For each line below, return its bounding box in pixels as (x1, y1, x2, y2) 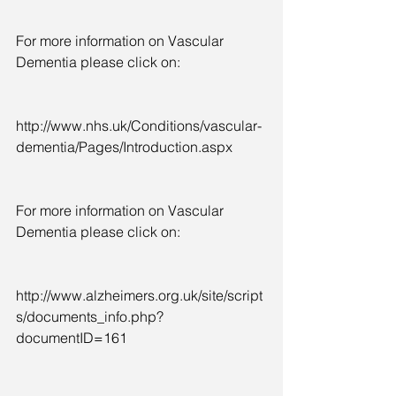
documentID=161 (16, 328, 127, 346)
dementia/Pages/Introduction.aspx (16, 137, 232, 156)
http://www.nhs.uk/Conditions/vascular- (16, 116, 262, 134)
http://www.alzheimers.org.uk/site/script (16, 286, 263, 304)
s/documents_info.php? (16, 307, 164, 325)
